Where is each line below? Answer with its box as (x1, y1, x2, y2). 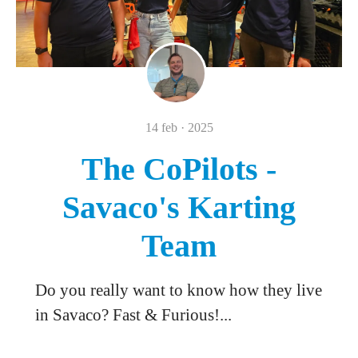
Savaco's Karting (62, 189, 296, 225)
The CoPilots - (82, 151, 276, 187)
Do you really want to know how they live (35, 280, 322, 300)
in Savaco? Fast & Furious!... (35, 305, 232, 324)
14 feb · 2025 (145, 121, 213, 134)
